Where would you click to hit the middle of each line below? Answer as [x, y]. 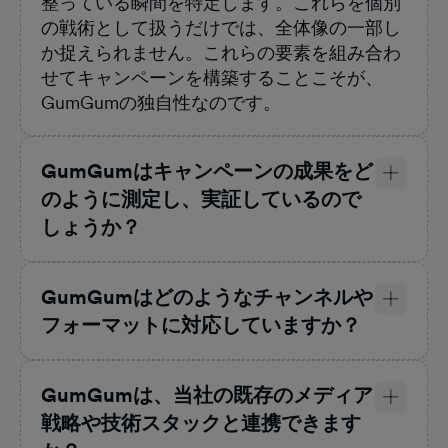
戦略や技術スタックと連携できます [201, 423]
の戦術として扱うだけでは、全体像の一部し [221, 28]
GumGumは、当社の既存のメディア [207, 395]
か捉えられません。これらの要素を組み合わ [221, 53]
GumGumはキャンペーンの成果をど [207, 171]
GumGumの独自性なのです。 [161, 103]
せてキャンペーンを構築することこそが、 [212, 78]
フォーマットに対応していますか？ [201, 325]
